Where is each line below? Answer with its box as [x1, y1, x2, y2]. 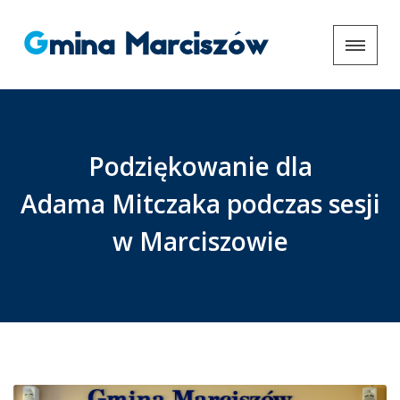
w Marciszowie [112, 224, 288, 258]
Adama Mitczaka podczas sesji [20, 187, 380, 221]
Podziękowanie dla [87, 149, 312, 183]
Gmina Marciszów [48, 22, 268, 67]
